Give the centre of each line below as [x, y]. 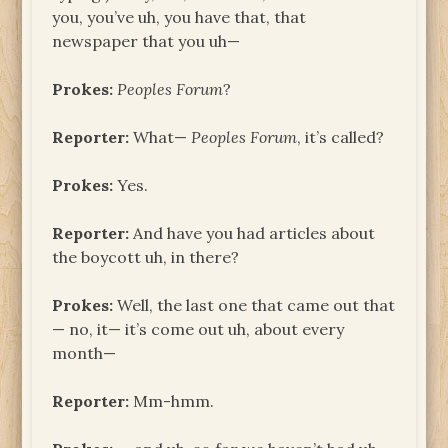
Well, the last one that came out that [254, 304]
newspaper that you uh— [146, 40]
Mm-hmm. [172, 400]
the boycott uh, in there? [146, 256]
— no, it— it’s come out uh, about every [198, 328]
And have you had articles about [252, 232]
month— [84, 352]
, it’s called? [341, 136]
